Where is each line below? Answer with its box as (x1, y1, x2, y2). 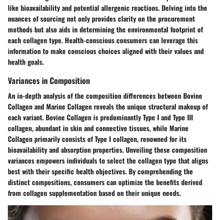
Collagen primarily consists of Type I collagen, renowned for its (8, 134, 187, 144)
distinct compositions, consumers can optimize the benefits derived (8, 177, 202, 188)
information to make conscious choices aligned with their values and (8, 46, 204, 56)
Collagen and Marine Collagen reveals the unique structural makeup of (8, 101, 208, 112)
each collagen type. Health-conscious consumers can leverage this (8, 35, 198, 46)
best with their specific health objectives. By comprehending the (8, 166, 193, 177)
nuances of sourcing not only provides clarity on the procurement (8, 13, 195, 24)
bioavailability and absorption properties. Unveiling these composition (8, 144, 207, 155)
